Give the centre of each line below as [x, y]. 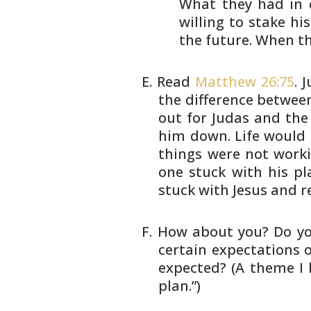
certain [183, 250]
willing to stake [232, 22]
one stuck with [210, 172]
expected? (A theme [226, 268]
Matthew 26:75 [245, 82]
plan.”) [180, 286]
